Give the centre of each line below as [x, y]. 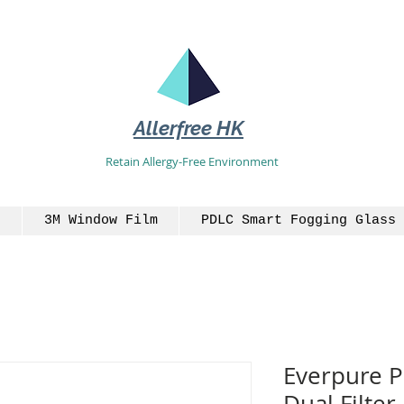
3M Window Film [101, 220]
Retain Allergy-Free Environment [192, 161]
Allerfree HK [188, 128]
